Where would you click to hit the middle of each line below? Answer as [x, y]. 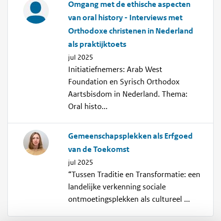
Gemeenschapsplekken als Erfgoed [131, 136]
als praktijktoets [97, 44]
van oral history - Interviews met [126, 18]
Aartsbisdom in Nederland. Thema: [128, 94]
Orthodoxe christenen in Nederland [131, 31]
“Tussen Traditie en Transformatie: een [134, 175]
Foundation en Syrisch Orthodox [124, 82]
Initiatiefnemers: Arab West [115, 69]
